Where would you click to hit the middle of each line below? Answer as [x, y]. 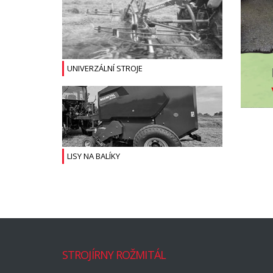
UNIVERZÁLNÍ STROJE [105, 68]
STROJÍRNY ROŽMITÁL [114, 254]
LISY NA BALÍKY [94, 156]
